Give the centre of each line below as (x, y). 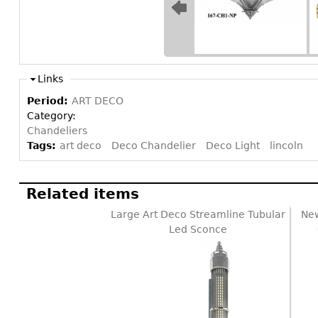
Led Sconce (198, 230)
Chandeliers (57, 131)
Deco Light (233, 146)
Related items (83, 194)
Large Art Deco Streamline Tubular (198, 215)
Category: (53, 116)
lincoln (286, 146)
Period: (49, 101)
